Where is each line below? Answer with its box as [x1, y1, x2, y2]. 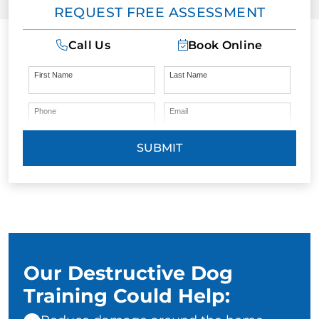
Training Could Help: [23, 284, 230, 308]
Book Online [188, 38, 263, 53]
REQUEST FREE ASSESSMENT [53, 4, 266, 21]
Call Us [68, 38, 110, 53]
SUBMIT [137, 141, 182, 155]
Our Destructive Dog [23, 261, 233, 286]
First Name [33, 70, 73, 80]
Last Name [169, 70, 207, 80]
